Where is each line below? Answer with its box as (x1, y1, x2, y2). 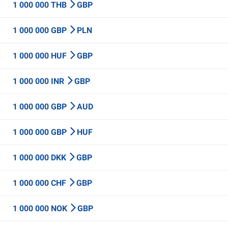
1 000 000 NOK (13, 204, 69, 213)
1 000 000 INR (13, 76, 66, 86)
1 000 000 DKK (13, 153, 68, 162)
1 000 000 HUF (13, 51, 69, 61)
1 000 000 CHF (13, 178, 68, 188)
